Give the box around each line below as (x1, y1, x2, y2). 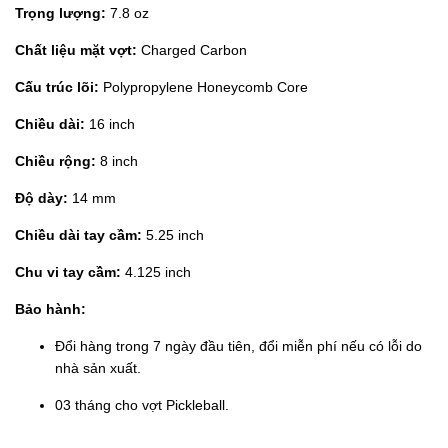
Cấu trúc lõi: (15, 79, 99, 96)
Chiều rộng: (15, 153, 96, 170)
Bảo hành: (15, 301, 86, 318)
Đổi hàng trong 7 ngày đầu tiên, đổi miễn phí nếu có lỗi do (55, 338, 422, 355)
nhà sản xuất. (55, 360, 141, 377)
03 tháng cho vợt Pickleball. (55, 397, 229, 414)
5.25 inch (142, 227, 204, 244)
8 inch (96, 153, 138, 170)
